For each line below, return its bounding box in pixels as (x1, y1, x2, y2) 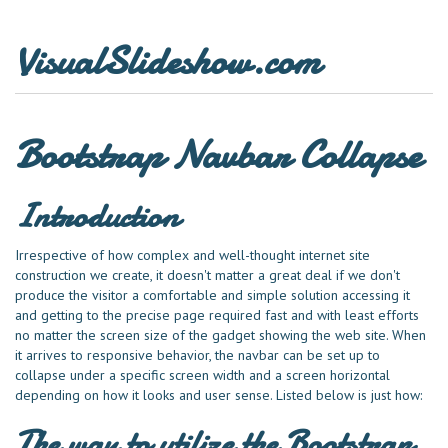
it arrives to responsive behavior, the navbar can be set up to (15, 346, 380, 364)
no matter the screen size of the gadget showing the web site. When (15, 326, 426, 344)
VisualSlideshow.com (15, 34, 320, 89)
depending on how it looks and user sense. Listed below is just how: (15, 386, 422, 404)
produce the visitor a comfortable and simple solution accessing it (15, 286, 410, 304)
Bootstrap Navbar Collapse (15, 128, 421, 183)
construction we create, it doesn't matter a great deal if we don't (15, 266, 400, 284)
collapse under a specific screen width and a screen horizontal (15, 366, 390, 384)
